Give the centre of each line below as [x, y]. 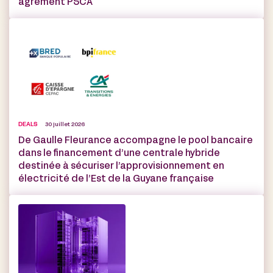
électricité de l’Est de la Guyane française [116, 179]
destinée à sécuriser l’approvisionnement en [121, 167]
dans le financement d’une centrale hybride [119, 154]
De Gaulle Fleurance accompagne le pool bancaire [136, 141]
